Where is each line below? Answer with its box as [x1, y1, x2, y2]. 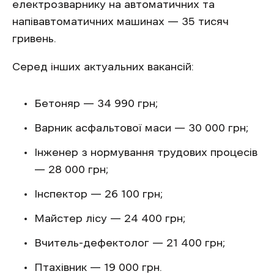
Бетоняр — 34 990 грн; [34, 98, 158, 109]
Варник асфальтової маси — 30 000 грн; [34, 122, 248, 133]
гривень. [12, 33, 56, 44]
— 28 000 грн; [34, 164, 108, 175]
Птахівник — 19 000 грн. [34, 262, 162, 273]
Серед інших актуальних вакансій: [12, 61, 194, 72]
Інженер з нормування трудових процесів [34, 147, 257, 158]
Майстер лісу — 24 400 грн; [34, 213, 185, 224]
